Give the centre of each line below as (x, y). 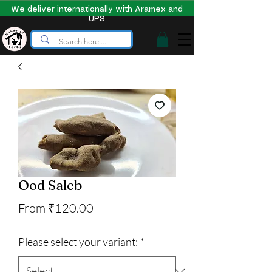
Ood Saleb (50, 185)
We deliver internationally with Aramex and (97, 9)
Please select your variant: (78, 242)
